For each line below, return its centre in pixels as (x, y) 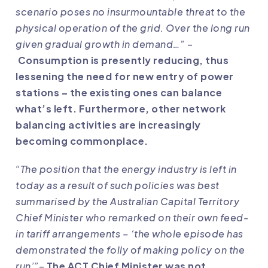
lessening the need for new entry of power (125, 77)
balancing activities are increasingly (108, 125)
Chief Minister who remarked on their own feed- (132, 218)
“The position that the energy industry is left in (126, 169)
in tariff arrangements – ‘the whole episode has (130, 234)
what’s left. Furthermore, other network (121, 109)
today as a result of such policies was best (118, 185)
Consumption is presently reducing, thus (123, 60)
